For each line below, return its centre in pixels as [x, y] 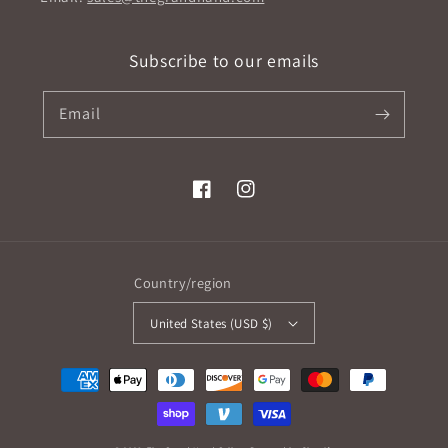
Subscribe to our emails [224, 60]
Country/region [183, 282]
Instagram [269, 199]
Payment [63, 370]
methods [63, 397]
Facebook [223, 199]
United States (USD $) [211, 323]
